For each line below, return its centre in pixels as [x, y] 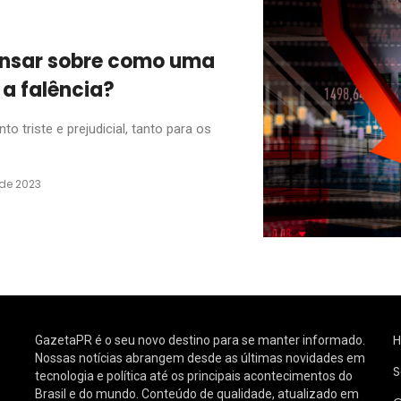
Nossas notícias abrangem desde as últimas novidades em [200, 358]
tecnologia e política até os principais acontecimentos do [194, 375]
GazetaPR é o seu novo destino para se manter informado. [200, 340]
